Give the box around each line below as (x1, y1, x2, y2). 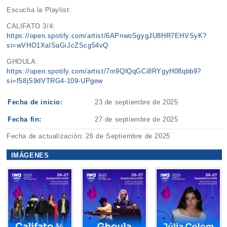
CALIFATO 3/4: (7, 22, 55, 30)
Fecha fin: (8, 116, 42, 124)
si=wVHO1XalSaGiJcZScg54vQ (7, 41, 109, 49)
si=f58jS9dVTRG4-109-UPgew (7, 77, 103, 85)
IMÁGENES (11, 151, 49, 159)
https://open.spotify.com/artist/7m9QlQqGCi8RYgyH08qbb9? (7, 67, 202, 75)
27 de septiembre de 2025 (95, 116, 178, 124)
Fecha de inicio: (8, 98, 63, 106)
